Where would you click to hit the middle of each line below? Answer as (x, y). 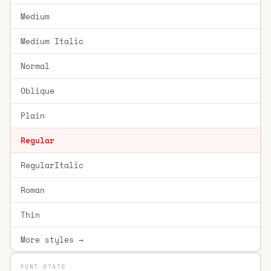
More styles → (52, 239)
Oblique (37, 90)
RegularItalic (52, 165)
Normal (35, 66)
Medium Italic (52, 41)
